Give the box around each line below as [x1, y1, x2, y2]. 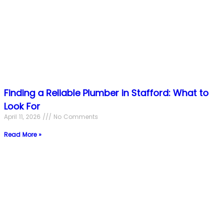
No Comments [52, 112, 98, 121]
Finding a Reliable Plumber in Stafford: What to [4, 86, 209, 99]
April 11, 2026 [4, 112, 43, 121]
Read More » [4, 130, 42, 139]
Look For [4, 100, 40, 112]
